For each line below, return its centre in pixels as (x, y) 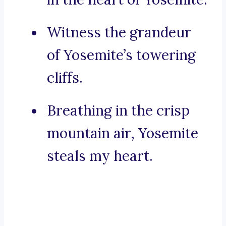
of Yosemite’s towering (121, 55)
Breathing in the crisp (118, 111)
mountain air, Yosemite (123, 133)
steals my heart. (100, 156)
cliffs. (65, 78)
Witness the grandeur (119, 33)
